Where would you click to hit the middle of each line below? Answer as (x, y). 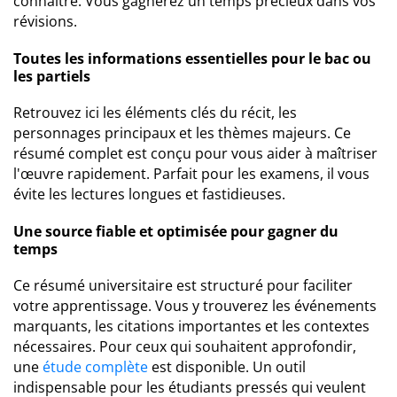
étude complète (95, 367)
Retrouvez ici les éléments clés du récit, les (155, 113)
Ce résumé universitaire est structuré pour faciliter (183, 285)
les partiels (52, 76)
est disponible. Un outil (227, 367)
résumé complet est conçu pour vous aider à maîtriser (195, 153)
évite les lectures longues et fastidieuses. (149, 194)
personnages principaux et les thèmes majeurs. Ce (182, 133)
